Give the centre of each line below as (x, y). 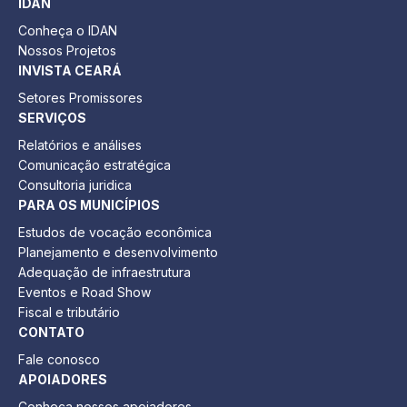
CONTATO (51, 333)
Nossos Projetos (67, 51)
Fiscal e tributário (69, 313)
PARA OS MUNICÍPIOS (89, 205)
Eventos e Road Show (84, 293)
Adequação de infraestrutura (104, 273)
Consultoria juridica (75, 185)
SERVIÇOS (52, 118)
